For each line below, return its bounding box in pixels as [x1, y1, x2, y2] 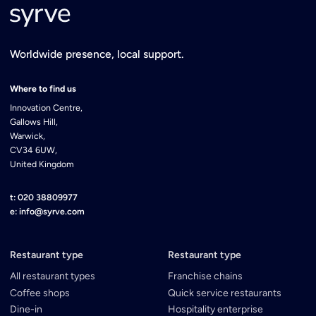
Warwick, [10, 130, 46, 141]
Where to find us [10, 83, 77, 94]
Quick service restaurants [168, 286, 282, 299]
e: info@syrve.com [10, 205, 85, 217]
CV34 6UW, [10, 144, 58, 155]
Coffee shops [10, 286, 71, 299]
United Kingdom [10, 158, 75, 169]
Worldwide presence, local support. [10, 47, 184, 61]
